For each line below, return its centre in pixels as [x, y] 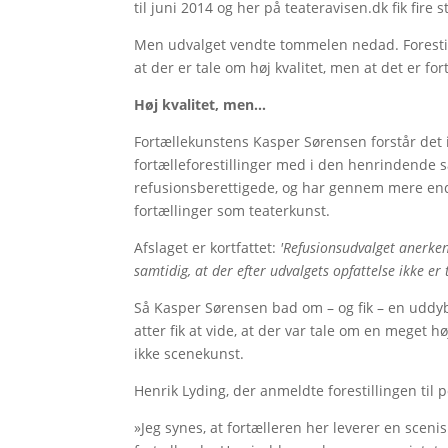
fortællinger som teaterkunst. [232, 210]
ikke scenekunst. [189, 353]
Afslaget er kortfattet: [207, 247]
